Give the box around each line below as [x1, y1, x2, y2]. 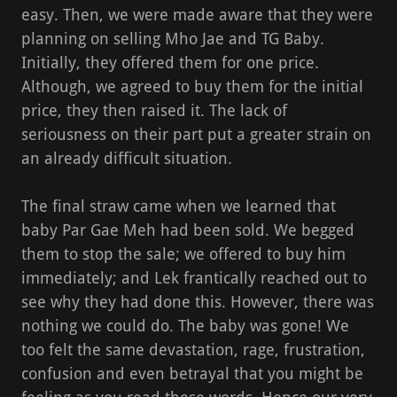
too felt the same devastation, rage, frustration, [21, 339, 365, 359]
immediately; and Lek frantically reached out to [21, 268, 367, 287]
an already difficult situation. [21, 148, 232, 167]
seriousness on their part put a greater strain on [21, 124, 371, 144]
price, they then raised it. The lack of [21, 100, 287, 120]
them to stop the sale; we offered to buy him [21, 244, 346, 263]
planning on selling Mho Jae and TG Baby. [21, 28, 324, 48]
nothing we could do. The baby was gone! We [21, 315, 349, 335]
